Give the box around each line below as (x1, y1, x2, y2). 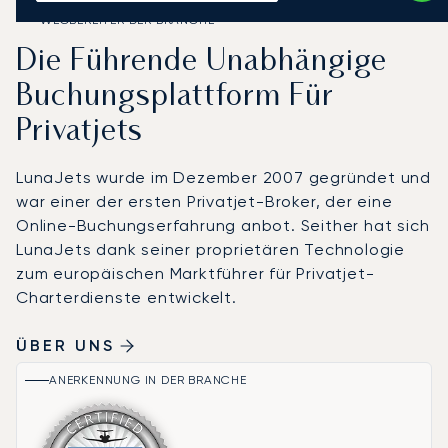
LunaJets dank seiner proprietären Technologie (16, 240, 405, 259)
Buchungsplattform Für (16, 83, 334, 112)
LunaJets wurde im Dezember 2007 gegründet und (16, 168, 431, 187)
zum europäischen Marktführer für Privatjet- (16, 264, 375, 283)
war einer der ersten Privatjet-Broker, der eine (16, 192, 393, 211)
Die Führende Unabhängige (16, 48, 387, 77)
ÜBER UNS (16, 336, 115, 355)
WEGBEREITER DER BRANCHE (40, 13, 215, 27)
